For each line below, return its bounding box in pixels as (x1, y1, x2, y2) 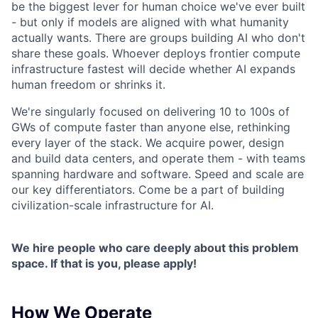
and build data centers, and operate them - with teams (11, 151, 305, 166)
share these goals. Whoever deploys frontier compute (11, 46, 300, 61)
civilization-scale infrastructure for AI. (11, 198, 214, 213)
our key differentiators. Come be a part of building (11, 182, 285, 197)
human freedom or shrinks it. (11, 77, 165, 92)
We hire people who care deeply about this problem (11, 241, 299, 256)
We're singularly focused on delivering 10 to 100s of (11, 104, 290, 119)
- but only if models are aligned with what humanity (11, 15, 289, 30)
